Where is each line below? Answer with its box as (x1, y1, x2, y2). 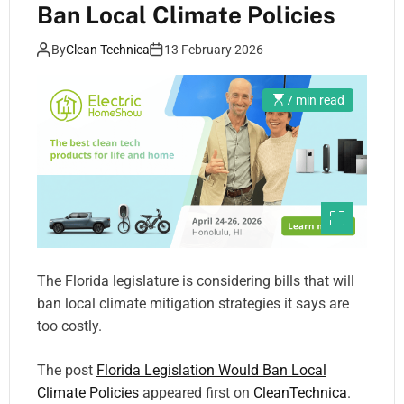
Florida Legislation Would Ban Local (96, 362, 326, 380)
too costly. (37, 317, 102, 335)
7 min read (286, 93, 344, 108)
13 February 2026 (164, 42, 263, 58)
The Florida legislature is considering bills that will (37, 272, 354, 290)
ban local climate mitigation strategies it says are (37, 295, 349, 313)
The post (37, 362, 96, 380)
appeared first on (139, 384, 253, 402)
